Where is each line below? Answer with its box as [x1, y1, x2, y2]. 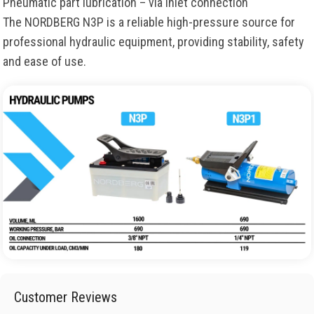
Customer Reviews [14, 288, 117, 306]
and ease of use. [3, 54, 86, 69]
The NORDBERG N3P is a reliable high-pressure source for [3, 15, 295, 30]
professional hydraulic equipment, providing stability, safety [3, 34, 304, 50]
